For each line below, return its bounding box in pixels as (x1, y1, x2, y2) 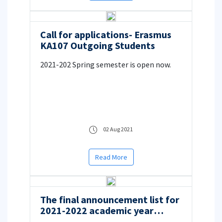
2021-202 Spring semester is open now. (40, 59, 171, 70)
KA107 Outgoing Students (40, 39, 155, 52)
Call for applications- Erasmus (40, 28, 171, 41)
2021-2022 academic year (40, 204, 154, 217)
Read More (95, 153, 127, 162)
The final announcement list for (40, 193, 179, 206)
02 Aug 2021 (103, 125, 133, 133)
